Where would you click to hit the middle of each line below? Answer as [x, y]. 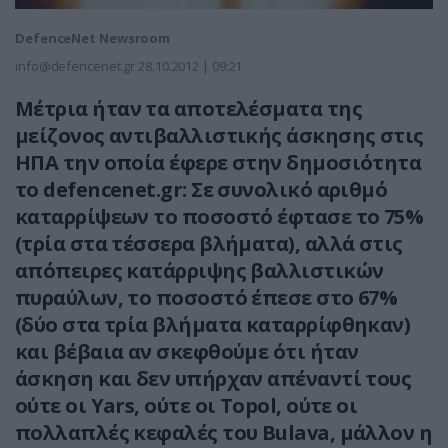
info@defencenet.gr [75, 66]
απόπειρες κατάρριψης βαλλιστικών [199, 271]
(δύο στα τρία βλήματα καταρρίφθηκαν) [213, 325]
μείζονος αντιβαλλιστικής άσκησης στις [219, 136]
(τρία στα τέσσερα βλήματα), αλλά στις [209, 244]
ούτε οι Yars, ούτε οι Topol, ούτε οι [186, 406]
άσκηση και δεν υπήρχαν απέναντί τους [213, 379]
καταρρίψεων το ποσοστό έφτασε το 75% [219, 217]
